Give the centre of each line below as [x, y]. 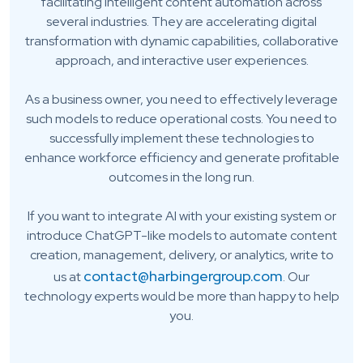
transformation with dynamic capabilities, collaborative [181, 41]
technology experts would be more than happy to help [181, 297]
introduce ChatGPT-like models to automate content [181, 236]
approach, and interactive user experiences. [181, 61]
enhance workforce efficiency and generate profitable [181, 158]
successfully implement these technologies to [181, 139]
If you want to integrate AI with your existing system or [181, 216]
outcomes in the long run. [181, 177]
